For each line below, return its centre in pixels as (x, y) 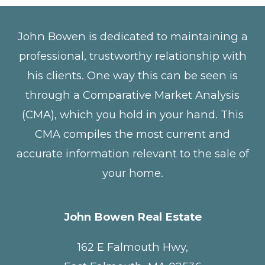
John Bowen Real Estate (132, 217)
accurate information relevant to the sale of (132, 153)
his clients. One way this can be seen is (132, 75)
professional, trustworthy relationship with (132, 56)
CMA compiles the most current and (132, 134)
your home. (132, 173)
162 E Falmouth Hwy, (132, 247)
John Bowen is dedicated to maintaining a (132, 36)
